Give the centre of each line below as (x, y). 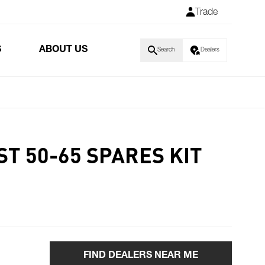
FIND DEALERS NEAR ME (141, 256)
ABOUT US (63, 50)
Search (166, 50)
